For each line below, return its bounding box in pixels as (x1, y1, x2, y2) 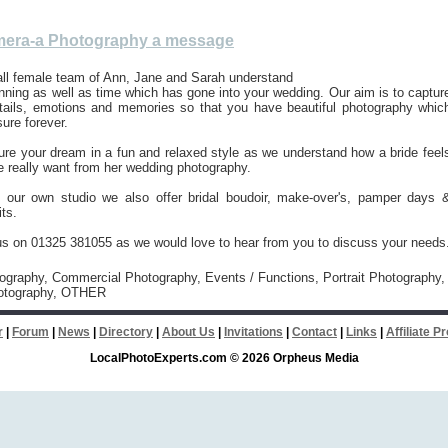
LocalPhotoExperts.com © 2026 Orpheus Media (89, 351, 359, 365)
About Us (162, 325, 215, 339)
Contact (292, 325, 337, 339)
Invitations (224, 325, 283, 339)
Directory (99, 325, 153, 339)
